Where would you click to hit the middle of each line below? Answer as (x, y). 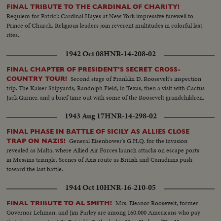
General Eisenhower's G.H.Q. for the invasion (129, 141)
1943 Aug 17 (84, 116)
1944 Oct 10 (84, 187)
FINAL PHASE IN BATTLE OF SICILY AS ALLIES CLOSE (98, 131)
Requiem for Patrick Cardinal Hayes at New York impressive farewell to (100, 16)
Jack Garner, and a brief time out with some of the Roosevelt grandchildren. (106, 97)
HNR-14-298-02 (130, 116)
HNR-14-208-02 (130, 54)
